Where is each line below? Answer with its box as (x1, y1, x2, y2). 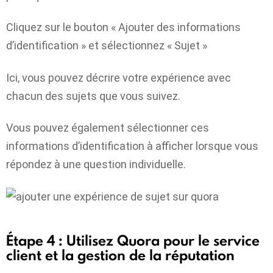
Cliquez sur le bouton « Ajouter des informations (6, 21, 241, 34)
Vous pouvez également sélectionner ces (6, 121, 209, 135)
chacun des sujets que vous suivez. (6, 89, 180, 102)
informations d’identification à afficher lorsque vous (6, 140, 258, 153)
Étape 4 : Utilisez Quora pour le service (6, 230, 260, 250)
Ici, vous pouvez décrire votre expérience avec (6, 71, 231, 84)
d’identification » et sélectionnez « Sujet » (6, 39, 207, 52)
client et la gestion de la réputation (6, 244, 235, 265)
